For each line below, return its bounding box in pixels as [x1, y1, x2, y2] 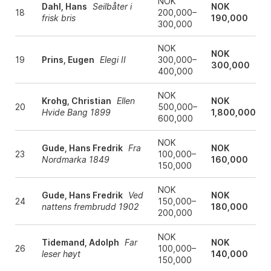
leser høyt [41, 249, 80, 260]
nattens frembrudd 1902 [41, 201, 139, 212]
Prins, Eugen [41, 54, 94, 65]
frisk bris [41, 13, 76, 24]
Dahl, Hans [41, 1, 87, 12]
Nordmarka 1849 [41, 154, 109, 165]
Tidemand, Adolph [41, 237, 119, 248]
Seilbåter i [92, 1, 132, 12]
